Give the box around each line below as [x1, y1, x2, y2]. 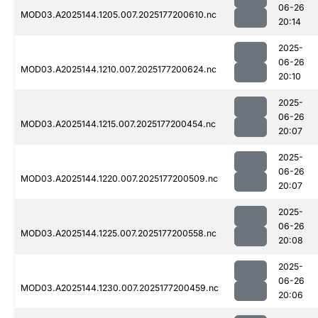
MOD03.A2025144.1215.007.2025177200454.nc [21, 119, 216, 130]
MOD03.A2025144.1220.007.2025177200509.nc [21, 173, 218, 185]
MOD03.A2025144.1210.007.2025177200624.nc [21, 64, 216, 75]
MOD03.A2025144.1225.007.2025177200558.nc [21, 228, 216, 239]
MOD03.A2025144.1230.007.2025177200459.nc [21, 283, 219, 294]
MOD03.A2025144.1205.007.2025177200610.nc [21, 9, 216, 21]
